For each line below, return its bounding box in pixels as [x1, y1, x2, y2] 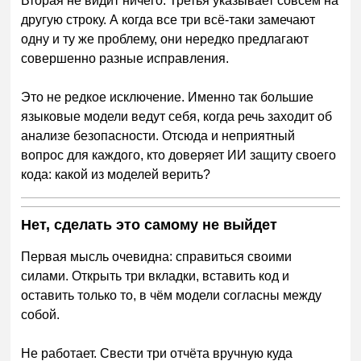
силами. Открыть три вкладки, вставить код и [21, 269, 290, 284]
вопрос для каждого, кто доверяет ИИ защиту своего [21, 148, 337, 163]
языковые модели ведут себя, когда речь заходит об [21, 110, 333, 124]
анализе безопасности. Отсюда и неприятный [21, 129, 296, 143]
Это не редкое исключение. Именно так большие [21, 90, 314, 105]
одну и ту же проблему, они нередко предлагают [21, 32, 309, 47]
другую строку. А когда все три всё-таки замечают [21, 13, 316, 27]
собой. [21, 308, 60, 322]
